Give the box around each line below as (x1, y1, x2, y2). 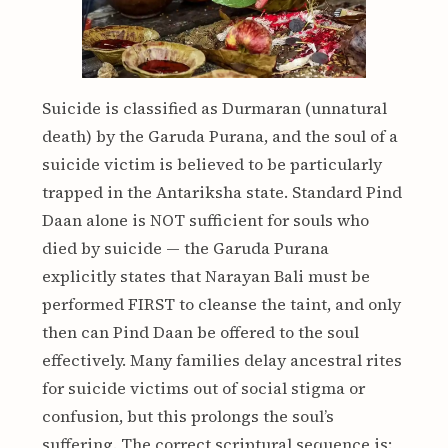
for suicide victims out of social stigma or (41, 376, 365, 399)
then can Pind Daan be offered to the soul (41, 320, 359, 343)
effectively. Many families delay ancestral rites (41, 348, 402, 371)
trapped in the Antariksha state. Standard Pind (41, 180, 402, 203)
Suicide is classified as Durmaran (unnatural (41, 96, 387, 119)
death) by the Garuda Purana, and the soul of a (41, 124, 398, 147)
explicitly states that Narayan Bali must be (41, 264, 370, 287)
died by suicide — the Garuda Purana (41, 236, 329, 259)
